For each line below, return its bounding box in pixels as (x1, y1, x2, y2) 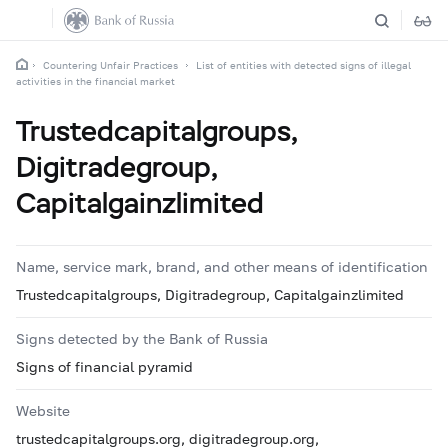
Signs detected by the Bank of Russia (16, 330, 268, 347)
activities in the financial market (16, 75, 175, 87)
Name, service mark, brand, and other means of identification (16, 258, 428, 275)
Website (16, 402, 70, 419)
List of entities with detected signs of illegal (196, 59, 411, 71)
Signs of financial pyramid (16, 358, 193, 375)
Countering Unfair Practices (43, 59, 178, 71)
